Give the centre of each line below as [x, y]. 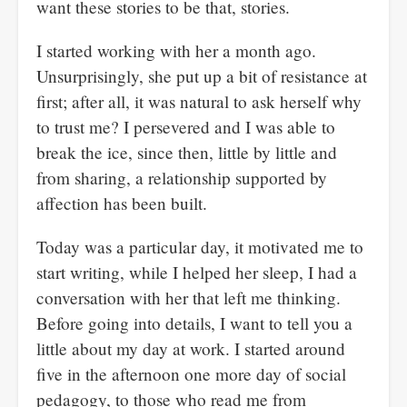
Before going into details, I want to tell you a [194, 323]
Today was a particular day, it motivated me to [200, 247]
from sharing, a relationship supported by [182, 178]
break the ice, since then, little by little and [187, 152]
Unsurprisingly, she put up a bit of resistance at [202, 76]
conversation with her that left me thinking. [189, 298]
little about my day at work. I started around [191, 348]
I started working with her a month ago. [176, 50]
